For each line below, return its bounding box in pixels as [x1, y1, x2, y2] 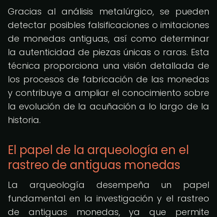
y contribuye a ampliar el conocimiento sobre [8, 87, 209, 99]
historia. [8, 114, 41, 126]
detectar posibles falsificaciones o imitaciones [8, 19, 209, 31]
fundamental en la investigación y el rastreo [8, 192, 209, 204]
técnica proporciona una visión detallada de [8, 60, 209, 72]
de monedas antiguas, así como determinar [8, 32, 209, 45]
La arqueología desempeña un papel [8, 179, 209, 191]
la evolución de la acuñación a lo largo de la [8, 100, 209, 112]
